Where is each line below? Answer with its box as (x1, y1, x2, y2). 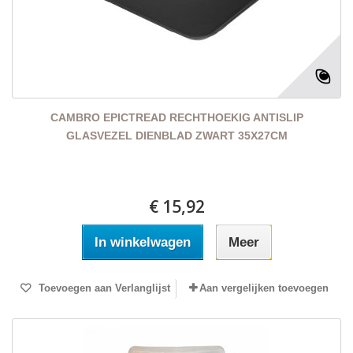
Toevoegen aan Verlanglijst (35, 282, 170, 295)
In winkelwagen (94, 235, 191, 251)
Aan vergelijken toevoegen (199, 282, 329, 295)
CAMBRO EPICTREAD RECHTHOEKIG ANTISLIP (50, 111, 303, 124)
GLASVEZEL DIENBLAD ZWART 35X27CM (65, 129, 288, 143)
